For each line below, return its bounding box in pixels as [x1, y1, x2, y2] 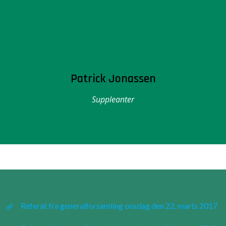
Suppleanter [92, 94, 134, 105]
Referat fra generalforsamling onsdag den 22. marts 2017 [21, 201, 217, 210]
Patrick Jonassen [70, 71, 156, 86]
